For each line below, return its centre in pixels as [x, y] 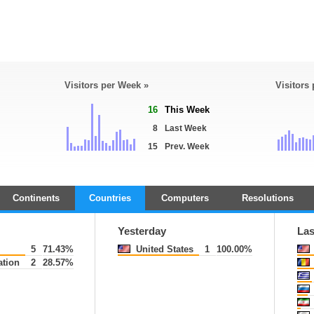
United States [163, 249]
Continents [36, 198]
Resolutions [267, 198]
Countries [110, 198]
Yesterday [142, 231]
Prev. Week [187, 146]
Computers [185, 198]
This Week [187, 110]
